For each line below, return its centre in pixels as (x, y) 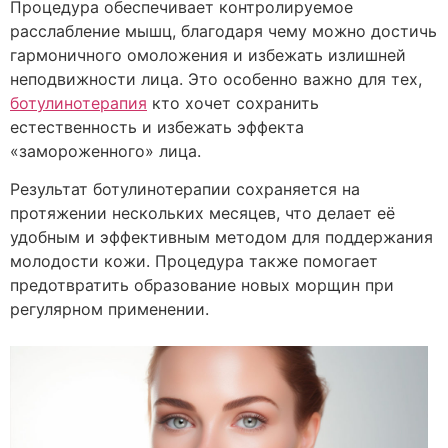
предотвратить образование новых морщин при (202, 285)
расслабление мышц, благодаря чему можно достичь (223, 30)
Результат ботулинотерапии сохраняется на (185, 189)
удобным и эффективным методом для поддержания (221, 237)
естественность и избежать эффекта (157, 126)
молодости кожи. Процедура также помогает (194, 261)
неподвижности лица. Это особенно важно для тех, (216, 78)
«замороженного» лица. (105, 150)
